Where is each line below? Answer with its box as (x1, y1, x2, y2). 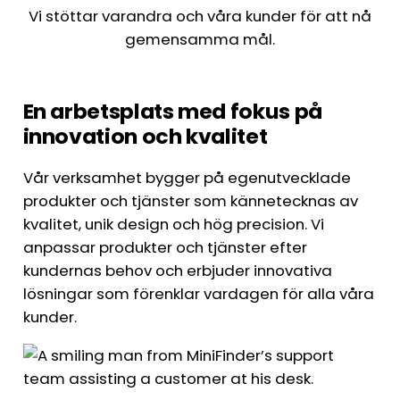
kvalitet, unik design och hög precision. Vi (22, 213, 324, 236)
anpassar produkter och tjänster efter (22, 237, 307, 259)
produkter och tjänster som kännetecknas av (22, 190, 358, 212)
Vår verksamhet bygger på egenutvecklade (22, 167, 351, 189)
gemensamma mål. (125, 28, 275, 50)
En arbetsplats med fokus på (22, 96, 322, 126)
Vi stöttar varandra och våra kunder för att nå (29, 4, 371, 27)
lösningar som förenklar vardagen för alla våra (22, 283, 374, 305)
